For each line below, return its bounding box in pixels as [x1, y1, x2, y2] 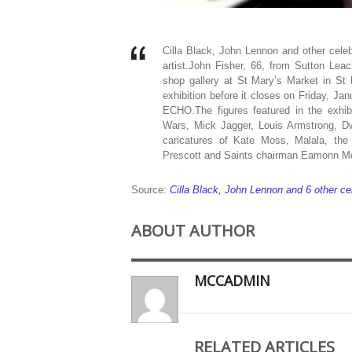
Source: [131, 184, 170, 196]
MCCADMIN [194, 271, 270, 291]
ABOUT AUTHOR [131, 220, 255, 242]
